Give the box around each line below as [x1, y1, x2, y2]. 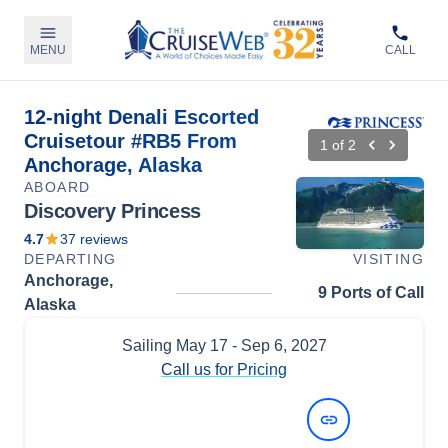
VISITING [352, 251, 424, 267]
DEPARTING [24, 251, 117, 267]
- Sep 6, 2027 [227, 337, 327, 354]
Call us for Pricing [161, 361, 287, 378]
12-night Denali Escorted [24, 106, 259, 128]
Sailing [121, 337, 176, 354]
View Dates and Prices [118, 410, 287, 428]
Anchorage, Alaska [24, 154, 202, 176]
